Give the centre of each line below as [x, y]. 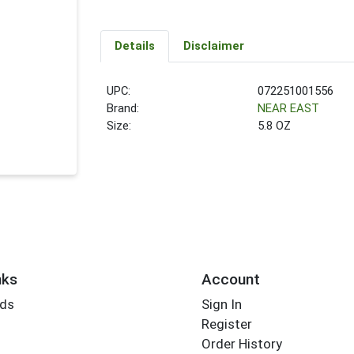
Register [226, 324]
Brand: [123, 109]
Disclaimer [213, 46]
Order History [241, 344]
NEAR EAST [289, 109]
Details [134, 46]
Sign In [221, 305]
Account [230, 279]
